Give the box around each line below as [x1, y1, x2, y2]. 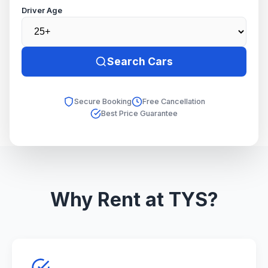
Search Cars [107, 55, 173, 68]
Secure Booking [74, 97, 132, 106]
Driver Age [22, 6, 62, 15]
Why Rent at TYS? [50, 188, 218, 211]
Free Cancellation [142, 97, 205, 106]
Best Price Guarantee [101, 109, 178, 118]
